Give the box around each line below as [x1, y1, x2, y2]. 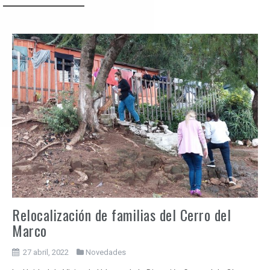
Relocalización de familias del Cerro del [12, 204, 231, 226]
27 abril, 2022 [23, 248, 69, 257]
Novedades [86, 248, 126, 257]
